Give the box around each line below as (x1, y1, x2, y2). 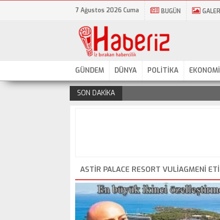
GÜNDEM (75, 66, 104, 75)
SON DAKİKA (77, 88, 115, 98)
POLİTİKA (147, 66, 179, 75)
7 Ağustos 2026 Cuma (76, 6, 139, 14)
